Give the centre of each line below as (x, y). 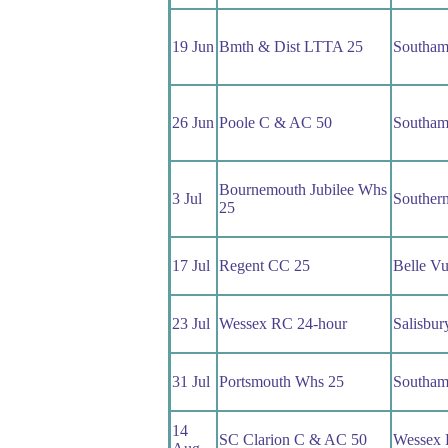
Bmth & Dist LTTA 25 (290, 47)
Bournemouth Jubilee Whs (302, 190)
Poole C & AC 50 (275, 123)
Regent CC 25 (264, 266)
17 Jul (190, 266)
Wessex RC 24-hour (282, 324)
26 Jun (192, 123)
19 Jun (192, 47)
